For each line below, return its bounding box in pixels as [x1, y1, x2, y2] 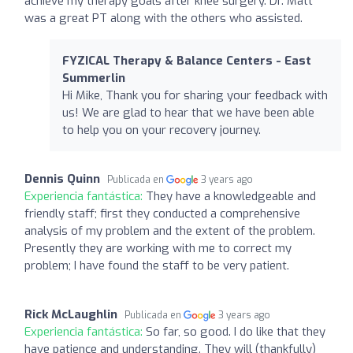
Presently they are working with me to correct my [24, 240, 292, 256]
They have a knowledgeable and [146, 188, 316, 204]
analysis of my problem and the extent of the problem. [24, 222, 315, 239]
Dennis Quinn [24, 170, 100, 187]
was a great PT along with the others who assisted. [24, 9, 303, 26]
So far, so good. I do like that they [146, 323, 325, 340]
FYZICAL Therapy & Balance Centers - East [62, 52, 311, 69]
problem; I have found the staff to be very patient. [24, 257, 289, 273]
